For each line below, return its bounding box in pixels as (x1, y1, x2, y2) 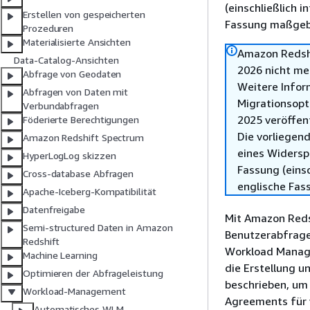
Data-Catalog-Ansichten (14, 54, 119, 66)
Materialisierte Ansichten (23, 36, 131, 48)
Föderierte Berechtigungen (23, 113, 139, 126)
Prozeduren (23, 22, 74, 35)
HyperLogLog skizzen (23, 149, 116, 162)
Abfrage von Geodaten (23, 68, 122, 80)
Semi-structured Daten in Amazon (23, 221, 173, 234)
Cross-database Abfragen (23, 167, 134, 180)
